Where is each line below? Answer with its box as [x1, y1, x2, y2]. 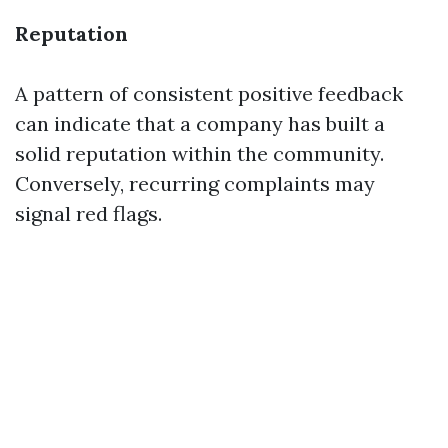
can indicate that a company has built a [15, 111, 385, 136]
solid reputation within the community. [15, 141, 384, 166]
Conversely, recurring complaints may [15, 171, 375, 196]
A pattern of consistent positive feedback [15, 81, 403, 106]
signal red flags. [15, 201, 162, 226]
